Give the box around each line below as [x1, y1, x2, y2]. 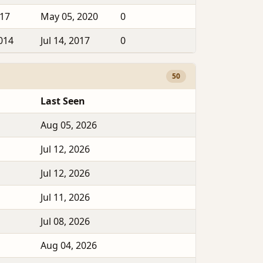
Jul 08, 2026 [41, 215, 90, 228]
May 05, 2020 [41, 9, 98, 23]
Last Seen [41, 95, 85, 108]
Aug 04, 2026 [41, 239, 97, 252]
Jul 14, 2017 [41, 33, 90, 47]
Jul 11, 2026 [41, 191, 90, 204]
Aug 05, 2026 [41, 119, 97, 132]
